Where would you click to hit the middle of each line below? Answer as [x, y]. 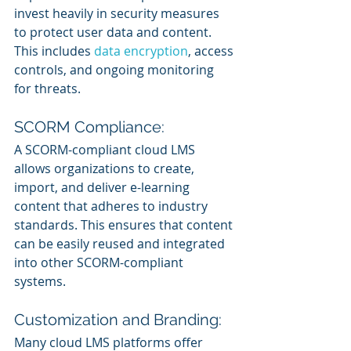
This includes [54, 51]
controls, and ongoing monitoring [116, 69]
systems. [40, 281]
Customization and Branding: [118, 319]
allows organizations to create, [106, 168]
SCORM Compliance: [89, 127]
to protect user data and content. [114, 32]
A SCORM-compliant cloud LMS [106, 149]
